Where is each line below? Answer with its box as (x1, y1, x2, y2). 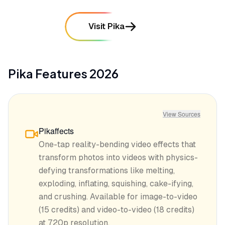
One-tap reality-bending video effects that (39, 140, 196, 149)
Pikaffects (39, 125, 74, 137)
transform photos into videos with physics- (39, 153, 198, 162)
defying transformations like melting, (39, 166, 175, 175)
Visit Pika (88, 22, 125, 31)
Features (33, 66, 89, 81)
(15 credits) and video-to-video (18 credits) (39, 205, 194, 214)
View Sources (163, 109, 200, 118)
